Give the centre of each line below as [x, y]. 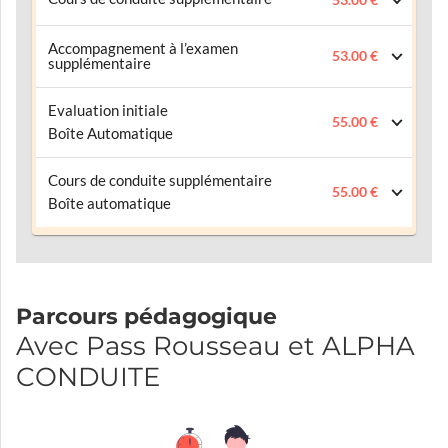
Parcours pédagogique [146, 317]
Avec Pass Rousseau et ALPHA [215, 346]
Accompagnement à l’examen [143, 49]
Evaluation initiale [108, 111]
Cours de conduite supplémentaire [160, 181]
